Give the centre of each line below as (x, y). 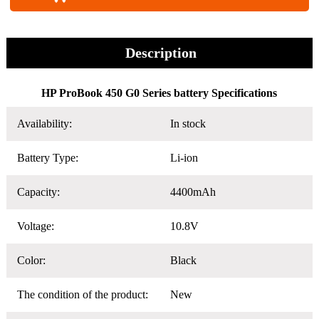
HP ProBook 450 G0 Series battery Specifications (159, 93)
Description (161, 52)
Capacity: (38, 192)
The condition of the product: (82, 294)
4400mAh (193, 192)
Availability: (44, 123)
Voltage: (35, 226)
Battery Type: (47, 157)
